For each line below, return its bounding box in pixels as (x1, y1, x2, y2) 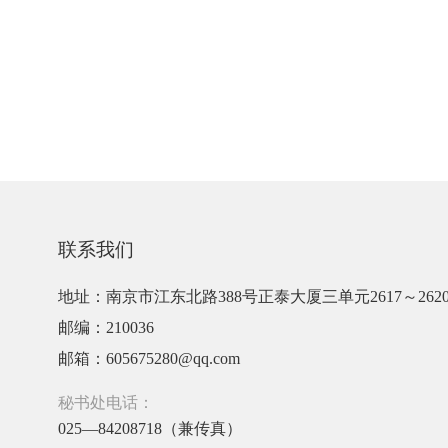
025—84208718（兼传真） (58, 419, 242, 438)
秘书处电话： (58, 393, 154, 412)
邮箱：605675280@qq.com (58, 349, 240, 368)
